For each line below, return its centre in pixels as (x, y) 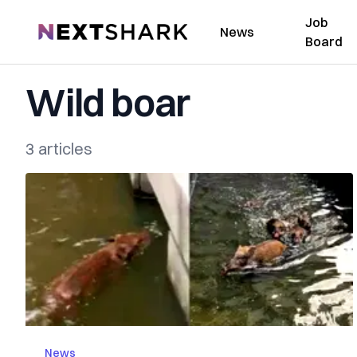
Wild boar (108, 102)
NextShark (67, 29)
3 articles (59, 149)
